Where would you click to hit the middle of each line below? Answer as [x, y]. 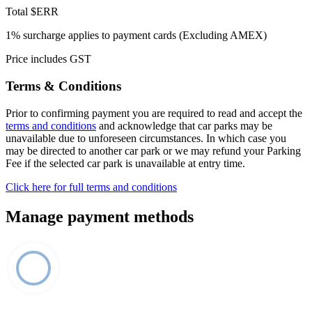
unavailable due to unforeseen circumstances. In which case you [146, 138]
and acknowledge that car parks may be [184, 125]
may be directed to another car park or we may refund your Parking [153, 150]
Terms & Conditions [63, 86]
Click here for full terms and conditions [91, 187]
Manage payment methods [100, 216]
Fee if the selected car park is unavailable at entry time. [125, 163]
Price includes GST [48, 59]
